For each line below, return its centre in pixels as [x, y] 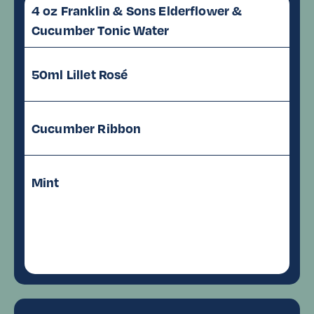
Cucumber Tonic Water [101, 30]
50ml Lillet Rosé [80, 74]
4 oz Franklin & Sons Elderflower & [137, 10]
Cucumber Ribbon [87, 128]
